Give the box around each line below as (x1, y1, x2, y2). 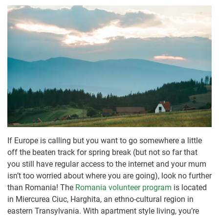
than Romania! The (7, 182, 75, 192)
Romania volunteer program (75, 182, 172, 192)
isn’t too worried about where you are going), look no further (7, 171, 212, 180)
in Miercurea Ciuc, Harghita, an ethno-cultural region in (7, 194, 194, 204)
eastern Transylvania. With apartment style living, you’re (7, 206, 199, 216)
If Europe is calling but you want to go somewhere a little (7, 135, 202, 145)
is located (172, 182, 207, 192)
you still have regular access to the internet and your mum (7, 159, 206, 169)
